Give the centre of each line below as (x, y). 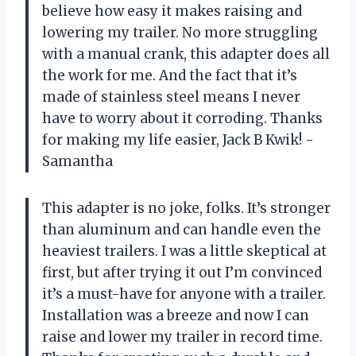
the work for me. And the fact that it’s (170, 75)
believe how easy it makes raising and (172, 11)
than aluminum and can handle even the (182, 229)
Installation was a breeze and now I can (176, 315)
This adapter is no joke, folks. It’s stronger (186, 208)
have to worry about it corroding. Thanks (182, 118)
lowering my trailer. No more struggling (180, 32)
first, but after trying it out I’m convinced (182, 272)
